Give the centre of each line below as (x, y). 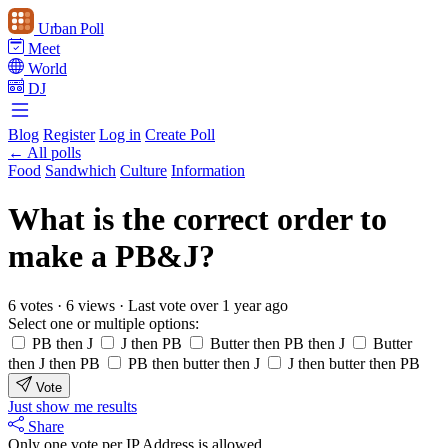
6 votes (32, 305)
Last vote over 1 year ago (208, 305)
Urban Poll (71, 28)
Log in (120, 134)
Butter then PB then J (277, 343)
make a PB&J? (111, 256)
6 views (92, 305)
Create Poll (180, 134)
